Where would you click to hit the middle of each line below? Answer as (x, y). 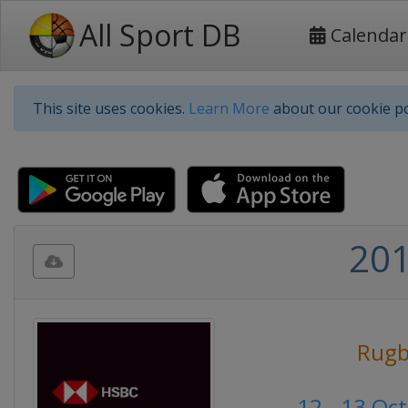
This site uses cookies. (111, 108)
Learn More (229, 108)
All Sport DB (160, 35)
